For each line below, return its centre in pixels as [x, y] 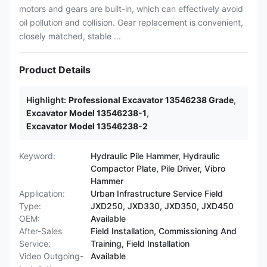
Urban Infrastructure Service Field [157, 193]
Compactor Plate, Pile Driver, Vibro [158, 168]
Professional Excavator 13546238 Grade [151, 100]
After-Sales [41, 231]
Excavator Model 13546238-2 [87, 126]
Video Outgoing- [51, 256]
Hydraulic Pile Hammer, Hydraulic [155, 156]
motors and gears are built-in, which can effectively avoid [131, 9]
